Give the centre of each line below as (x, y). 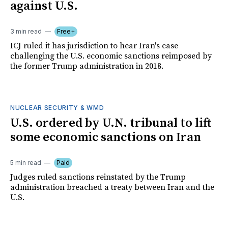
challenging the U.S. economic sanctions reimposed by (111, 56)
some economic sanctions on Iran (106, 138)
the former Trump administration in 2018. (87, 66)
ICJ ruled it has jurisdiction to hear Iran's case (94, 46)
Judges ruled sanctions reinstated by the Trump (98, 177)
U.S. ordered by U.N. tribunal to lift (111, 123)
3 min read (26, 32)
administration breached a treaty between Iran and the (112, 188)
